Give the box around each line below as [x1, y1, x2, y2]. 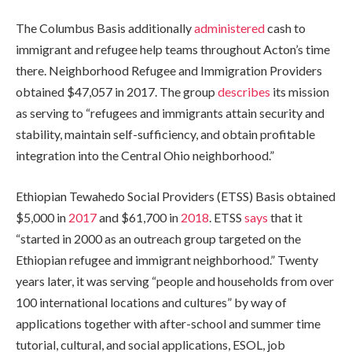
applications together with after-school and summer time [16, 315, 321, 331]
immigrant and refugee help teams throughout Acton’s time [16, 42, 330, 57]
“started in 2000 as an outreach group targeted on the [16, 230, 301, 246]
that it [268, 209, 302, 225]
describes [218, 84, 270, 100]
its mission [270, 84, 329, 100]
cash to [265, 20, 306, 36]
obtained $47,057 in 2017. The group [16, 84, 218, 100]
